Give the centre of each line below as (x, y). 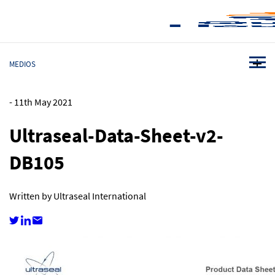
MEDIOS (22, 64)
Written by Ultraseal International (78, 196)
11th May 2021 (43, 102)
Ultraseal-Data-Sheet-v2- (116, 136)
